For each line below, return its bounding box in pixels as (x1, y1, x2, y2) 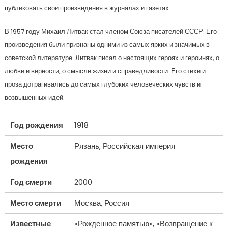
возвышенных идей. (4, 93, 65, 102)
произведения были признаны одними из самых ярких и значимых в (4, 40, 210, 49)
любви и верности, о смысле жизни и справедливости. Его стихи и (4, 66, 206, 76)
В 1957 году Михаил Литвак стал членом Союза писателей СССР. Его (4, 26, 217, 36)
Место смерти (10, 197, 61, 208)
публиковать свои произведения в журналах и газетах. (4, 3, 170, 13)
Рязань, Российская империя (74, 140, 175, 151)
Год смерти (10, 177, 52, 187)
